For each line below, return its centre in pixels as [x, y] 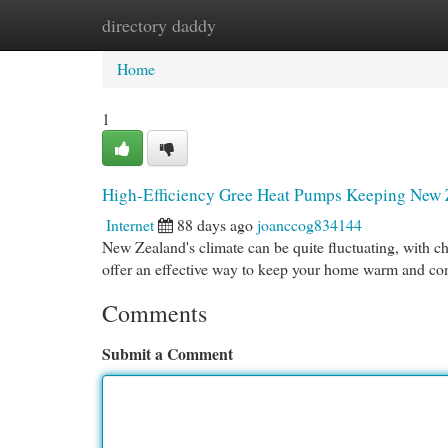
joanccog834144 [309, 224]
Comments [154, 313]
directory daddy [159, 25]
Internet [130, 224]
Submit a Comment [167, 353]
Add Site [368, 24]
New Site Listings [255, 24]
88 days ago [215, 224]
